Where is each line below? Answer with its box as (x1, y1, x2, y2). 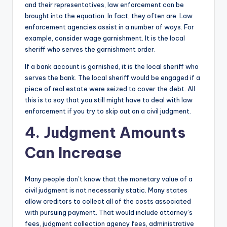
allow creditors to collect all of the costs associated (25, 197, 191, 206)
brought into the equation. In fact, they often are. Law (25, 12, 193, 20)
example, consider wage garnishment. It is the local (25, 34, 185, 43)
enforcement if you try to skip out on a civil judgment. (25, 107, 191, 116)
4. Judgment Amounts (25, 123, 185, 142)
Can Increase (25, 143, 122, 163)
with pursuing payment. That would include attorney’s (25, 208, 193, 217)
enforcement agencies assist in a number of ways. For (25, 23, 194, 31)
